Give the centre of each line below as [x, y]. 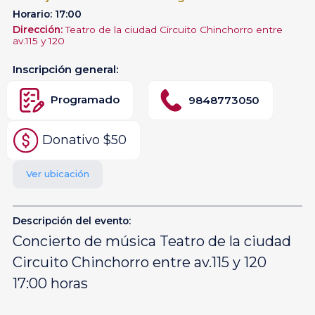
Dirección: [39, 30]
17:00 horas [50, 283]
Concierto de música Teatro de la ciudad [152, 241]
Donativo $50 [83, 140]
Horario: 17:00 [47, 14]
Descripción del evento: [72, 220]
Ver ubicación [58, 174]
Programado [85, 100]
